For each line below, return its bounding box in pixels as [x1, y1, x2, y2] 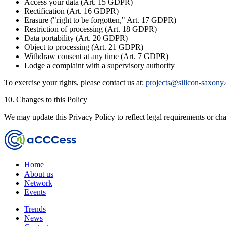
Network [24, 178, 52, 187]
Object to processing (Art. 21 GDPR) [24, 42, 143, 51]
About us [24, 169, 53, 178]
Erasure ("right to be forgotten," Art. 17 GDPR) [24, 15, 176, 24]
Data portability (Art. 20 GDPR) [24, 33, 128, 42]
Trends [24, 204, 46, 213]
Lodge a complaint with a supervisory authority [24, 61, 175, 70]
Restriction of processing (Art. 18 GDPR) [24, 24, 157, 33]
